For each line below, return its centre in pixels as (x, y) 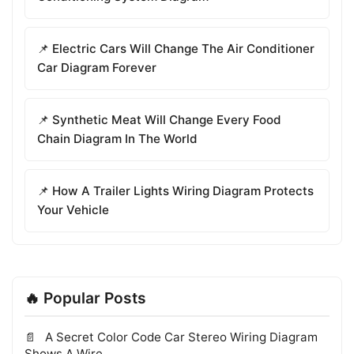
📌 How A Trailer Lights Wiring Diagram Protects (175, 190)
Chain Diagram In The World (117, 138)
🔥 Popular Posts (85, 298)
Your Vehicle (73, 209)
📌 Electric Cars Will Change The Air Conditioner (176, 48)
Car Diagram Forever (97, 67)
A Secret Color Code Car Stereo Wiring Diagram (180, 337)
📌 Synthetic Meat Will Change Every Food (159, 119)
